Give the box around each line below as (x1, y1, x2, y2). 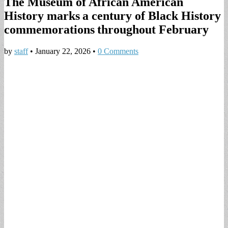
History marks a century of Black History (4, 9, 221, 22)
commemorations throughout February (4, 22, 211, 36)
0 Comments (98, 46, 138, 55)
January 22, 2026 (35, 46, 91, 55)
